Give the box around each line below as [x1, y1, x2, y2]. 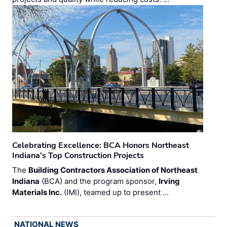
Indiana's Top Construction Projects [12, 150, 144, 162]
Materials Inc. [12, 187, 62, 198]
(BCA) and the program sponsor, [40, 176, 159, 186]
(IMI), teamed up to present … [62, 187, 169, 198]
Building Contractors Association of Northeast [28, 165, 198, 175]
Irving [159, 176, 180, 186]
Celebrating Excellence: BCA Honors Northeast [12, 140, 189, 152]
